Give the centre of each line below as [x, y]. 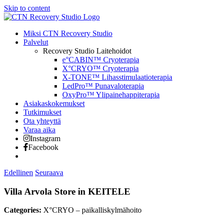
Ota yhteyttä [42, 121]
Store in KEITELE [92, 191]
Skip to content [27, 8]
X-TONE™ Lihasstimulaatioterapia [117, 77]
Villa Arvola [29, 191]
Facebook [43, 147]
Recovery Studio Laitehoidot [87, 51]
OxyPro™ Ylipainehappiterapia [111, 95]
